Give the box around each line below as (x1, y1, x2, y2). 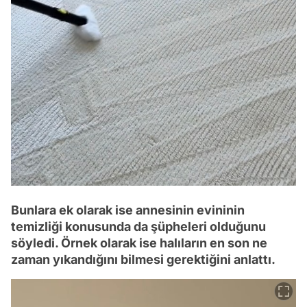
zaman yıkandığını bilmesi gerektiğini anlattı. (11, 251, 275, 267)
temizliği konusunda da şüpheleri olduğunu (11, 219, 266, 234)
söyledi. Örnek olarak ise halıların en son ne (11, 235, 267, 250)
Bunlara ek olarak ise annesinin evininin (11, 202, 245, 217)
